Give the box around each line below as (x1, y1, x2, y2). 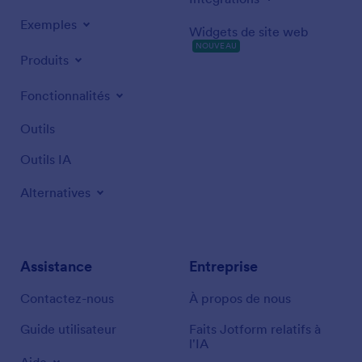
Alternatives (20, 184, 90, 200)
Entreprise (189, 257, 258, 276)
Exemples (20, 16, 77, 32)
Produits (20, 52, 69, 68)
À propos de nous (189, 290, 291, 306)
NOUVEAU (196, 40, 237, 51)
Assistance (20, 257, 92, 276)
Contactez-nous (20, 290, 114, 306)
